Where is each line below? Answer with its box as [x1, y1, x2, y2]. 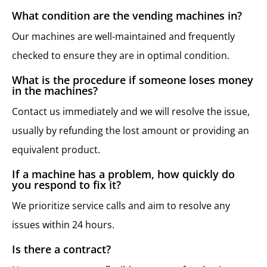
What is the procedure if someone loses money [12, 73, 253, 88]
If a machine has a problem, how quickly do [12, 167, 235, 182]
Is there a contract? [12, 242, 111, 257]
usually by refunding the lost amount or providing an [12, 124, 249, 138]
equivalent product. [12, 143, 100, 157]
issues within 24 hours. [12, 218, 114, 232]
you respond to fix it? [12, 178, 121, 193]
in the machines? [12, 83, 98, 98]
